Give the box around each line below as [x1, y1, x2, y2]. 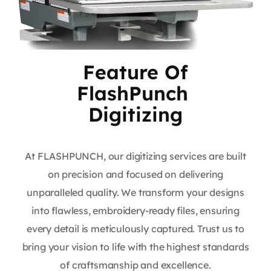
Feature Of [83, 59, 188, 84]
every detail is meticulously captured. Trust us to [26, 222, 245, 235]
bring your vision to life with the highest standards [22, 240, 249, 253]
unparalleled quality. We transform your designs [27, 186, 244, 198]
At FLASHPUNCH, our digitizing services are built [25, 149, 246, 162]
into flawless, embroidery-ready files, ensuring [31, 204, 240, 217]
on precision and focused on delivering [47, 168, 224, 180]
